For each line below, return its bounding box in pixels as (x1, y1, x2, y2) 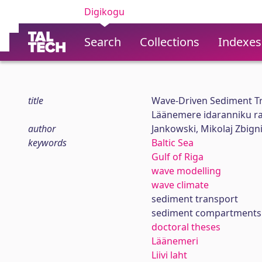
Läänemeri (151, 235, 198, 247)
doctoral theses (151, 220, 220, 233)
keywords (28, 136, 67, 149)
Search (84, 34, 121, 50)
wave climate (151, 178, 209, 191)
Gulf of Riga (151, 150, 204, 163)
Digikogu (84, 5, 125, 18)
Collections (140, 34, 199, 50)
